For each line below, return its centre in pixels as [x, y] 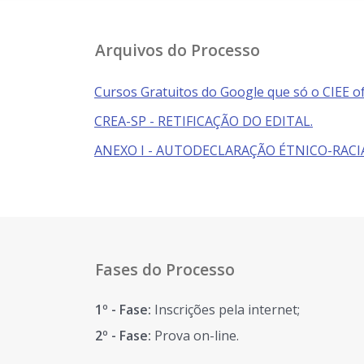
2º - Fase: [125, 336]
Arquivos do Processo [178, 50]
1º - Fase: [125, 310]
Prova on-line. [197, 336]
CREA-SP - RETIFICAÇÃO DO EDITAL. [204, 121]
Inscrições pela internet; [227, 310]
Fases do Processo [165, 269]
